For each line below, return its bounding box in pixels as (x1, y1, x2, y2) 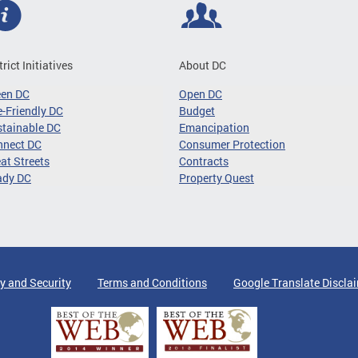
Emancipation (179, 119, 249, 135)
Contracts (179, 153, 229, 169)
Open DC (179, 86, 222, 101)
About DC (179, 57, 226, 73)
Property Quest (179, 169, 254, 185)
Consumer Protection (179, 136, 285, 152)
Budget (179, 102, 215, 118)
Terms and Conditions (97, 274, 207, 290)
